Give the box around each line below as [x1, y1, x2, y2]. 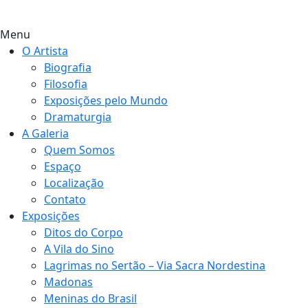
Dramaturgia [44, 109, 111, 124]
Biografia [44, 60, 91, 75]
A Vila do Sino [44, 241, 114, 256]
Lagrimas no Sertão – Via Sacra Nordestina [44, 258, 265, 273]
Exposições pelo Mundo [44, 93, 168, 108]
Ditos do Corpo [44, 225, 123, 240]
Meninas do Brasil [44, 291, 137, 306]
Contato [44, 192, 86, 207]
